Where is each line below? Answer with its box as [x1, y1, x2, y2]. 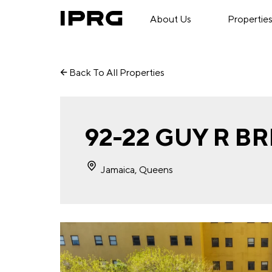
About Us [149, 13, 191, 25]
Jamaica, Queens [99, 164, 174, 175]
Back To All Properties [67, 67, 165, 78]
